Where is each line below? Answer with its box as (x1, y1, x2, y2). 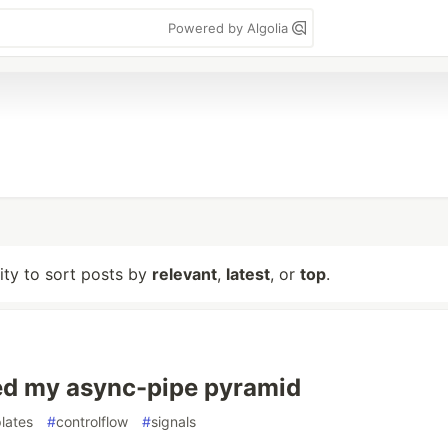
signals (151, 413, 196, 430)
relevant (152, 264, 217, 284)
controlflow (56, 413, 128, 430)
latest (226, 264, 270, 284)
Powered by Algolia (168, 20, 292, 36)
